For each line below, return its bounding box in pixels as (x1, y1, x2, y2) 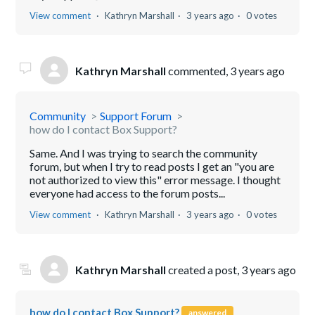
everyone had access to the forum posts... (30, 186, 226, 200)
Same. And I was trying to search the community (30, 146, 258, 160)
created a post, (166, 262, 242, 276)
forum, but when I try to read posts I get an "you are (30, 160, 275, 173)
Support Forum (100, 109, 172, 122)
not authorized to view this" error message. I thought (30, 173, 281, 186)
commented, (166, 63, 231, 77)
